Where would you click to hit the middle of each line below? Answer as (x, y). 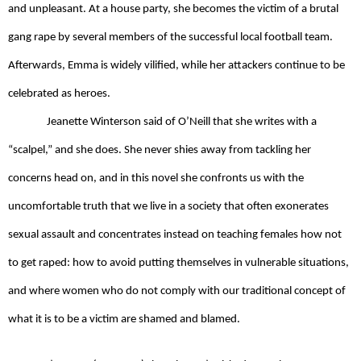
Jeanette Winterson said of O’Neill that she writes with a (182, 122)
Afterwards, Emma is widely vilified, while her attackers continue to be (176, 65)
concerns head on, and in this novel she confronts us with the (156, 178)
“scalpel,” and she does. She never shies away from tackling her (160, 150)
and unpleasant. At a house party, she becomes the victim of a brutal (173, 9)
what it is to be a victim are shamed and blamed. (125, 319)
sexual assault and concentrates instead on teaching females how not (175, 234)
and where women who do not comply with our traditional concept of (177, 291)
